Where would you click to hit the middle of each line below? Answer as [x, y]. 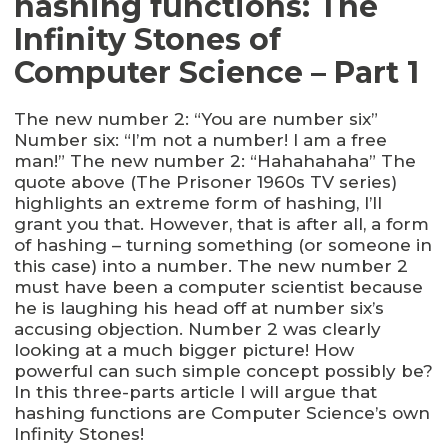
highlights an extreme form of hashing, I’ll [198, 202]
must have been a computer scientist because [218, 286]
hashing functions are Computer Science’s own [222, 412]
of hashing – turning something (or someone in [223, 244]
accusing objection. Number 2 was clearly [197, 328]
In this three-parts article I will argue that [195, 391]
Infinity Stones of [147, 39]
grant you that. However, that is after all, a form [221, 223]
